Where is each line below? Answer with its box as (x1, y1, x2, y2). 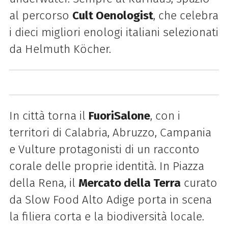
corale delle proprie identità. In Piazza (9, 159, 204, 174)
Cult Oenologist (72, 8, 153, 22)
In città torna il (9, 109, 89, 123)
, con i (150, 109, 180, 123)
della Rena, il (9, 176, 78, 190)
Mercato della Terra (78, 176, 181, 190)
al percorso (9, 8, 72, 22)
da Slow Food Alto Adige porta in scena (9, 193, 212, 207)
